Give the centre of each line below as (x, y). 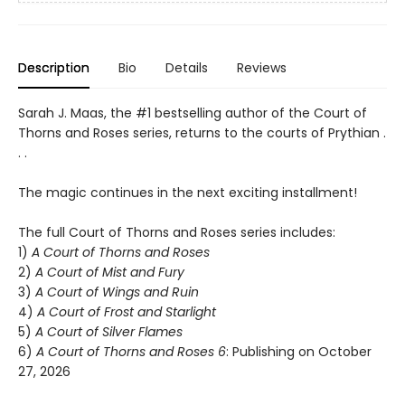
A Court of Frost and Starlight (127, 312)
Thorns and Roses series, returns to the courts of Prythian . (202, 133)
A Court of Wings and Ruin (117, 292)
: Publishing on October (299, 352)
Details (187, 68)
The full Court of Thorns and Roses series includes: (177, 233)
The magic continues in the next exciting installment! (188, 193)
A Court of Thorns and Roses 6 (131, 352)
